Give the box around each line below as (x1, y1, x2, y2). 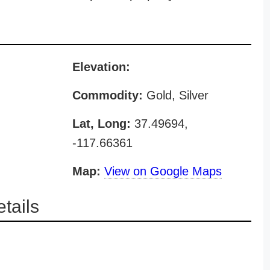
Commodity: (72, 89, 143, 102)
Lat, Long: (72, 117, 131, 130)
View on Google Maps (104, 165, 222, 178)
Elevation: (72, 60, 130, 74)
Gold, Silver (142, 89, 209, 102)
